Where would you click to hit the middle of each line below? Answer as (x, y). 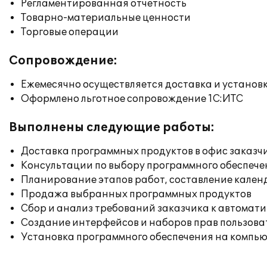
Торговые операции (70, 32)
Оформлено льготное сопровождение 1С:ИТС (132, 99)
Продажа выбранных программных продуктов (136, 194)
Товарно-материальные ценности (106, 18)
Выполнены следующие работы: (112, 128)
